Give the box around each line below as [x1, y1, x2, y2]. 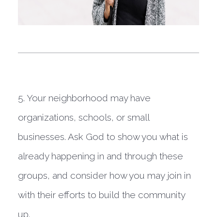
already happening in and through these [18, 151, 184, 161]
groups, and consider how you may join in [18, 170, 191, 181]
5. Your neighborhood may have [18, 93, 151, 103]
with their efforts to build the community [18, 189, 186, 200]
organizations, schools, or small [18, 112, 150, 123]
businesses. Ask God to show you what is [18, 131, 188, 142]
